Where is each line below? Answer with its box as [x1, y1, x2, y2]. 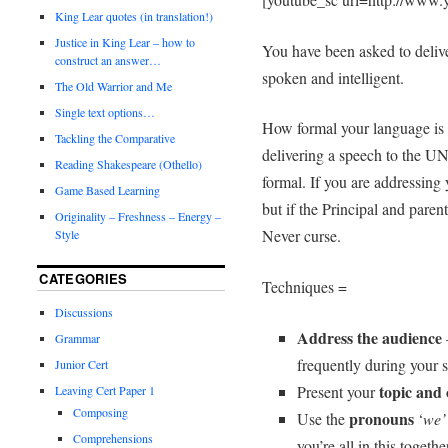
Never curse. [261, 225, 341, 247]
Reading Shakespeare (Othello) [55, 155, 203, 172]
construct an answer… [55, 51, 162, 68]
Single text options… [55, 103, 156, 120]
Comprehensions [73, 429, 154, 446]
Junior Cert [55, 355, 109, 372]
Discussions [55, 303, 114, 320]
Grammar [55, 329, 101, 346]
